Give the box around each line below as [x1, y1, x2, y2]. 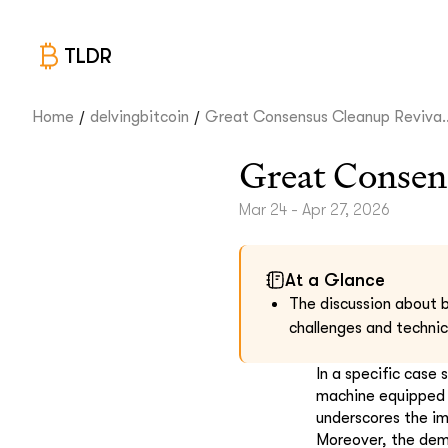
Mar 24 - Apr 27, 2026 [239, 201, 390, 219]
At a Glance [285, 270, 385, 290]
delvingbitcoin [90, 108, 189, 126]
